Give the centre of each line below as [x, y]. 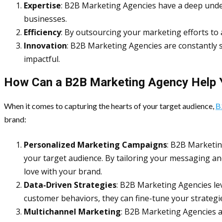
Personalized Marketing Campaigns [95, 144]
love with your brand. [63, 171]
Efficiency [42, 32]
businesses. [45, 19]
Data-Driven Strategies [70, 185]
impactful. [42, 59]
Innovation [45, 45]
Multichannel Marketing [72, 211]
